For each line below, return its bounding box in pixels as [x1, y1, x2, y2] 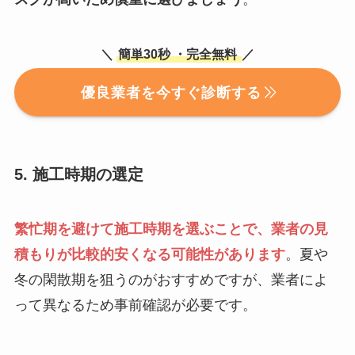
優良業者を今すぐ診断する [80, 84, 261, 101]
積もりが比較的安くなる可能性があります [13, 246, 285, 262]
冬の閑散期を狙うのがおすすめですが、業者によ [13, 271, 328, 288]
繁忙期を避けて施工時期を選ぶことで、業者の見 [13, 220, 328, 237]
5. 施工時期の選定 [13, 165, 143, 183]
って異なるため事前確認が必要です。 [13, 296, 257, 313]
